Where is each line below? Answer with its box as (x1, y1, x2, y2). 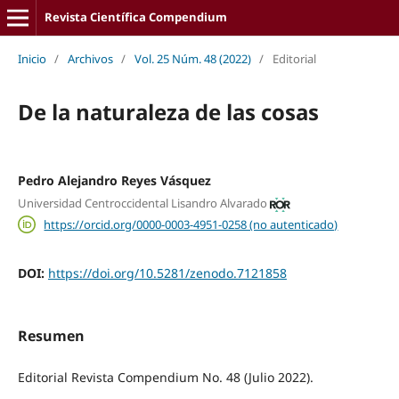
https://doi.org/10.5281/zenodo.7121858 (47, 264, 287, 281)
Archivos (67, 50, 113, 67)
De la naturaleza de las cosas (17, 96, 319, 126)
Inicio (17, 50, 46, 67)
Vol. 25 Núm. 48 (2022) (134, 50, 251, 67)
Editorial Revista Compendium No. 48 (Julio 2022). (17, 369, 313, 387)
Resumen (17, 326, 85, 346)
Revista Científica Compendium (44, 9, 227, 25)
